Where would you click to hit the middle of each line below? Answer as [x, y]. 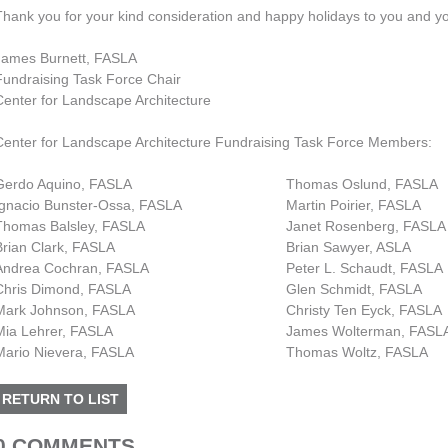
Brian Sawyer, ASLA [348, 247]
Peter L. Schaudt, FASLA [364, 268]
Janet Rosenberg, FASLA [365, 226]
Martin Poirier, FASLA [353, 205]
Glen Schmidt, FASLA [353, 289]
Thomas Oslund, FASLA [361, 184]
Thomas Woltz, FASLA [356, 352]
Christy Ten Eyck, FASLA [363, 310]
